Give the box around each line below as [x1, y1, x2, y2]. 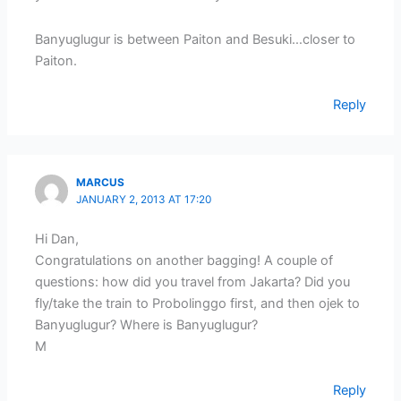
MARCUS [76, 176, 125, 190]
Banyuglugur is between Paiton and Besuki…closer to [35, 30, 356, 47]
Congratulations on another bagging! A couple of [35, 252, 334, 269]
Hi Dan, [35, 230, 80, 247]
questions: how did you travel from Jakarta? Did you [35, 273, 351, 290]
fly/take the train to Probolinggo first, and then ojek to [35, 294, 361, 311]
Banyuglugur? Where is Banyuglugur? [35, 316, 259, 333]
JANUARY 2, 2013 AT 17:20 [76, 193, 212, 207]
